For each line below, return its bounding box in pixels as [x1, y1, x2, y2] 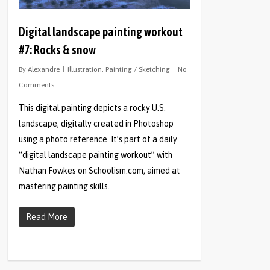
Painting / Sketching [105, 65, 171, 74]
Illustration [67, 65, 102, 74]
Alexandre [28, 65, 60, 74]
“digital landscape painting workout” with [19, 150, 173, 160]
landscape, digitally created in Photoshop [19, 119, 174, 129]
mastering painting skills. [19, 181, 110, 192]
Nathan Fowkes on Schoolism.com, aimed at [19, 166, 181, 176]
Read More [26, 212, 68, 222]
